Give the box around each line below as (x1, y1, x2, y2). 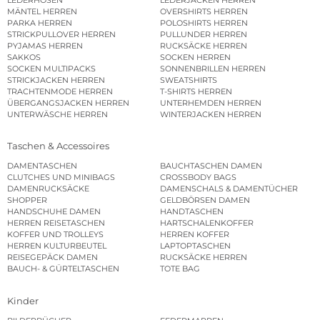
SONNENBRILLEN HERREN (160, 63, 266, 74)
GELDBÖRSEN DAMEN (160, 195, 250, 206)
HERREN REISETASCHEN (7, 218, 105, 229)
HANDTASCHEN (160, 206, 224, 217)
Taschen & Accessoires (7, 140, 109, 152)
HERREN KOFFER (160, 229, 229, 240)
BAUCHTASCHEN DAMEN (160, 161, 262, 171)
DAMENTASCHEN (7, 161, 77, 171)
